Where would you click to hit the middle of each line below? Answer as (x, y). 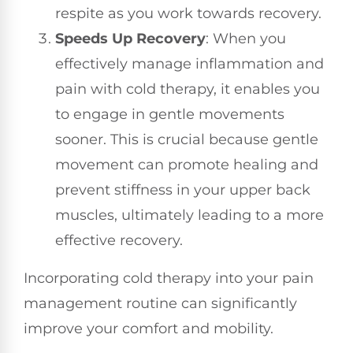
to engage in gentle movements (170, 114)
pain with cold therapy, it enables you (188, 89)
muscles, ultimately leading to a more (190, 215)
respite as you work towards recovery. (188, 13)
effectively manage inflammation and (190, 63)
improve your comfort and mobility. (149, 328)
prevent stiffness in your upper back (183, 190)
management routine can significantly (160, 303)
